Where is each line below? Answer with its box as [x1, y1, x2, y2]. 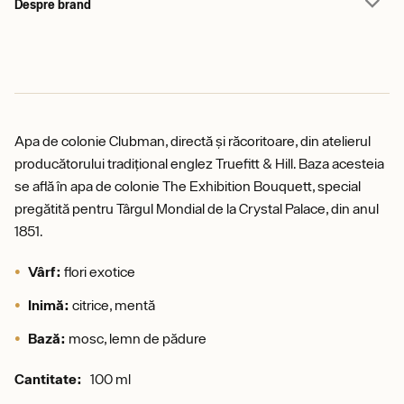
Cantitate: [14, 371, 90, 387]
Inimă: [28, 297, 69, 313]
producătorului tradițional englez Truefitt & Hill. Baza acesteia [14, 155, 384, 171]
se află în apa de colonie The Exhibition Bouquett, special [14, 178, 361, 194]
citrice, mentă [69, 297, 155, 313]
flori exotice [61, 263, 135, 280]
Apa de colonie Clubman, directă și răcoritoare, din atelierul [14, 133, 371, 149]
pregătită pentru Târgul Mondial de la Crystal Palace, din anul [14, 200, 379, 216]
